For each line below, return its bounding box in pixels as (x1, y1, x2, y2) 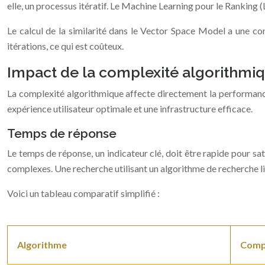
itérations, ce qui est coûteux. (7, 40, 124, 51)
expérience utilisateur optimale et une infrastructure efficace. (7, 103, 253, 114)
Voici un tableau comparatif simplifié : (7, 188, 160, 199)
